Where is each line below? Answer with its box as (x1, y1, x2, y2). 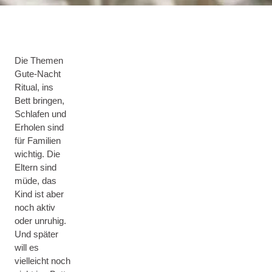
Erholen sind (15, 121, 64, 132)
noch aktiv (15, 202, 55, 212)
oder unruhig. (15, 215, 66, 226)
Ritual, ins (15, 81, 53, 92)
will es (15, 242, 39, 253)
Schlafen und (15, 108, 66, 119)
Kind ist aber (15, 188, 64, 199)
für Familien (15, 135, 61, 146)
